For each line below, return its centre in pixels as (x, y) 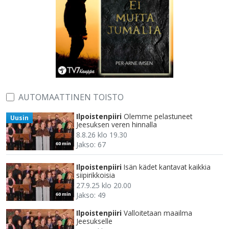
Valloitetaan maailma (158, 213)
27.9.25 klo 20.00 (104, 186)
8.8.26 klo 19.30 (102, 135)
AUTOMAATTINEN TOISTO (71, 97)
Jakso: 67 (91, 145)
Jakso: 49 (91, 195)
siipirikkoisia (96, 175)
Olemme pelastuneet (158, 117)
